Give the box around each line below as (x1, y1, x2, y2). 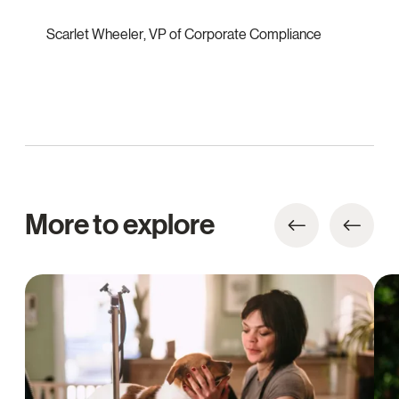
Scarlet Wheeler (46, 25, 143, 43)
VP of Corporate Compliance (149, 25, 322, 43)
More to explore (25, 207, 215, 242)
